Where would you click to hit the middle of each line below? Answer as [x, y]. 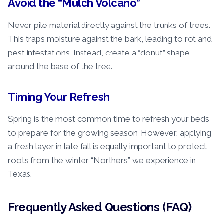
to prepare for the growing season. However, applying [110, 133]
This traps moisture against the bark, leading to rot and [110, 39]
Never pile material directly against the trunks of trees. [109, 25]
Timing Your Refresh [59, 97]
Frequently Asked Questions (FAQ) [100, 207]
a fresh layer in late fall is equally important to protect [107, 147]
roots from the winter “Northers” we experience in [102, 160]
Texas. [20, 174]
